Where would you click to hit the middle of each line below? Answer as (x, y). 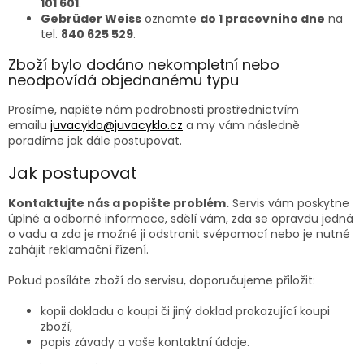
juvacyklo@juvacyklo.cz (117, 126)
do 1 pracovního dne (262, 19)
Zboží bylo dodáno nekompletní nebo (144, 65)
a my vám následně (243, 126)
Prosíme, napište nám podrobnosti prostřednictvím (154, 110)
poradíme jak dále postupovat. (95, 141)
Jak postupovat (73, 173)
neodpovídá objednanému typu (123, 80)
